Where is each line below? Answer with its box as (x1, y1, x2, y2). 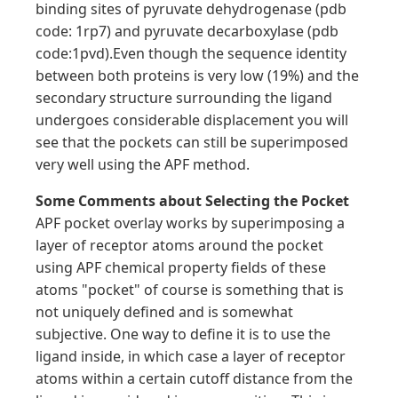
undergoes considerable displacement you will (36, 110, 348, 130)
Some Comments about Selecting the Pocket (36, 191, 349, 211)
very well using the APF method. (36, 155, 250, 174)
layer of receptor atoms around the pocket (36, 235, 323, 255)
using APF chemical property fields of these (36, 258, 326, 277)
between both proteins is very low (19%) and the (36, 66, 359, 85)
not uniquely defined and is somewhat (36, 302, 293, 322)
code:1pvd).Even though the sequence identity (36, 44, 346, 63)
